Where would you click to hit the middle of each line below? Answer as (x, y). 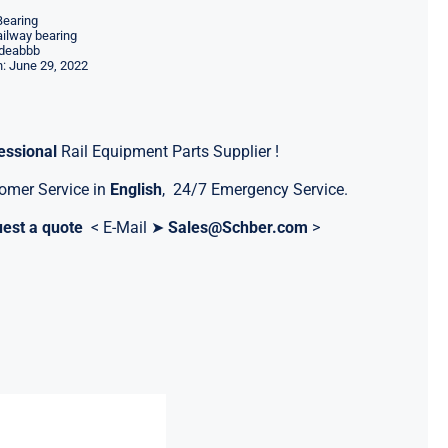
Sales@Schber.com (238, 228)
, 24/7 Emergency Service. (255, 190)
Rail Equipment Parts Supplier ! (168, 151)
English (136, 190)
